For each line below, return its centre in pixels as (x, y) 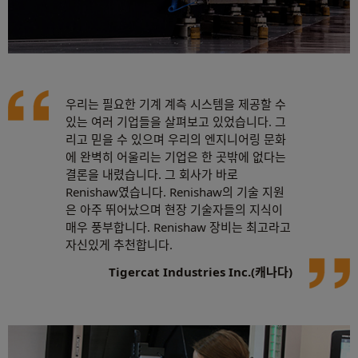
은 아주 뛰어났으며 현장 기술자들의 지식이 (174, 209)
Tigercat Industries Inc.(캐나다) (201, 271)
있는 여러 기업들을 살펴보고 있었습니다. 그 (176, 121)
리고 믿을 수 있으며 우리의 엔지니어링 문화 (176, 139)
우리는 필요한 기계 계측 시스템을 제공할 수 (176, 103)
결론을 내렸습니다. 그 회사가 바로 (152, 174)
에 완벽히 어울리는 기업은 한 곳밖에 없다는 (176, 156)
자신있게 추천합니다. (119, 244)
